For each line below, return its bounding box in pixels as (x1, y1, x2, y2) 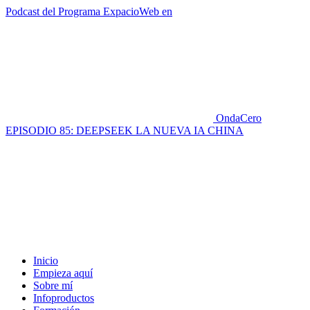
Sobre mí (33, 280, 73, 291)
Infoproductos (33, 292, 94, 304)
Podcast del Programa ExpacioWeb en (6, 6, 172, 17)
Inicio (33, 255, 58, 266)
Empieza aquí (33, 267, 93, 279)
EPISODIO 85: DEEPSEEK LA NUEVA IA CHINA (6, 125, 244, 136)
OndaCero (216, 112, 262, 124)
